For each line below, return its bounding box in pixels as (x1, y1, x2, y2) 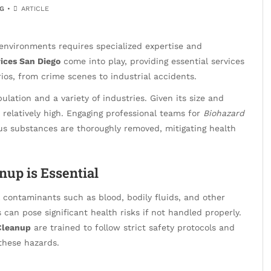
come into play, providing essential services (60, 56, 244, 66)
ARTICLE (19, 5, 50, 13)
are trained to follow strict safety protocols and (31, 222, 235, 232)
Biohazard (203, 108, 244, 119)
